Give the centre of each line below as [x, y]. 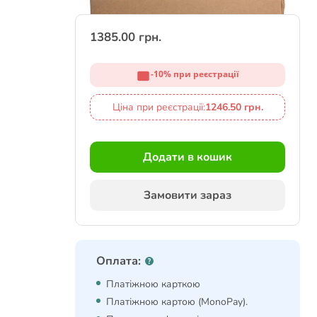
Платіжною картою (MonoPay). [177, 301]
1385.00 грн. [126, 37]
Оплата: [119, 260]
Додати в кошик [188, 157]
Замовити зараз [188, 195]
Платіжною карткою [153, 284]
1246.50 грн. [234, 107]
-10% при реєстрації [195, 74]
